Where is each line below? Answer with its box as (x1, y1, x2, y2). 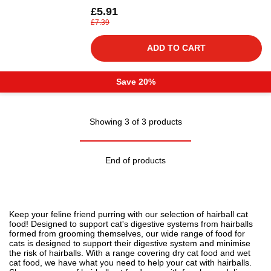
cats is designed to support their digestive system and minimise (9, 238, 250, 248)
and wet (218, 248, 250, 258)
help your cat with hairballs (148, 258, 249, 267)
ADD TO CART (147, 43, 206, 53)
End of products (105, 155, 166, 165)
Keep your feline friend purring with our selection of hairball (9, 209, 237, 219)
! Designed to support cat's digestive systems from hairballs (26, 219, 253, 229)
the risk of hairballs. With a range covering (9, 248, 172, 258)
